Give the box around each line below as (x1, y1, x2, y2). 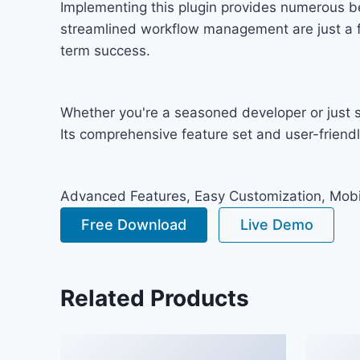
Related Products (60, 284, 249, 313)
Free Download (81, 216, 187, 234)
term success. (60, 42, 150, 59)
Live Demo (239, 216, 313, 234)
